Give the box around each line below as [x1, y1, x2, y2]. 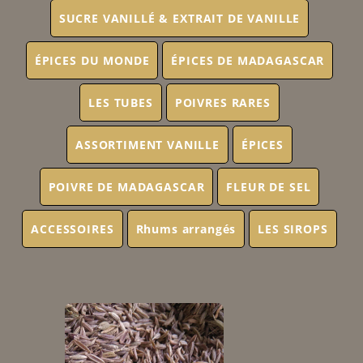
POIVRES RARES [174, 95, 271, 110]
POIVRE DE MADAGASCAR [48, 179, 205, 194]
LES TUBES [88, 95, 153, 110]
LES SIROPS [258, 221, 328, 237]
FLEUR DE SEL [226, 179, 311, 194]
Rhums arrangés [135, 221, 237, 237]
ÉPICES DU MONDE [34, 53, 150, 68]
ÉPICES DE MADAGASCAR [171, 53, 325, 68]
